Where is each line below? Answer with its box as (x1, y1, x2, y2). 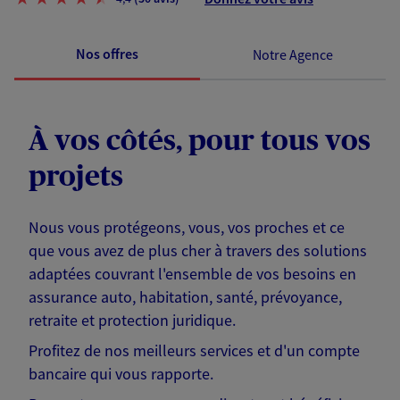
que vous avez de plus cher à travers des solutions (29, 240, 367, 262)
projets (29, 162, 123, 192)
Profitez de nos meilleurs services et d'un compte (29, 340, 360, 362)
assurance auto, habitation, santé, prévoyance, (29, 287, 342, 308)
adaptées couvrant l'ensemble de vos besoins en (29, 263, 356, 285)
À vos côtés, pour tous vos (29, 127, 371, 156)
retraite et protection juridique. (29, 310, 236, 331)
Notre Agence (253, 45, 333, 63)
